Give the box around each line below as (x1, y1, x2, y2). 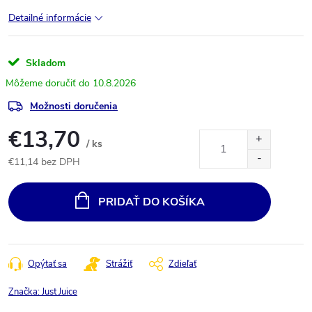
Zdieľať (169, 257, 196, 270)
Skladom (23, 56, 65, 70)
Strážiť (106, 257, 132, 270)
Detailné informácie (8, 10, 91, 24)
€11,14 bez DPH (8, 155, 80, 169)
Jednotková (8, 166, 56, 180)
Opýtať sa (28, 257, 67, 270)
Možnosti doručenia (30, 99, 118, 113)
